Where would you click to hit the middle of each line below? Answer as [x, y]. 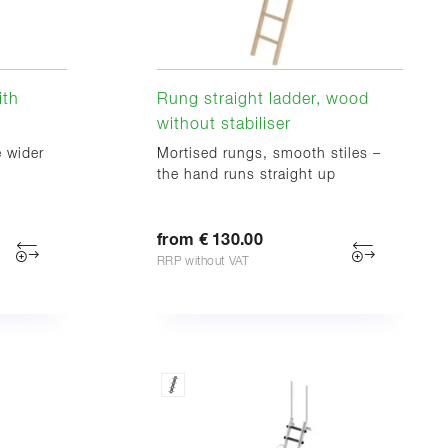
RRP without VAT [203, 261]
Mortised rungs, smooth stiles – [269, 153]
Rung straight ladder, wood [263, 99]
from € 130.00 [210, 239]
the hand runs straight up [246, 174]
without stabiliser [224, 124]
